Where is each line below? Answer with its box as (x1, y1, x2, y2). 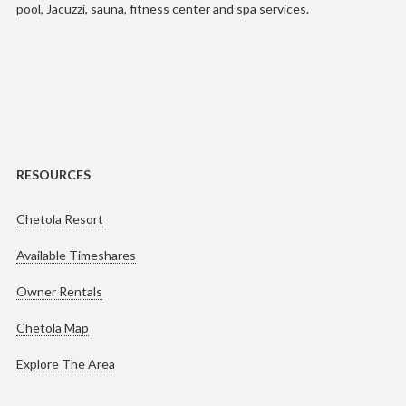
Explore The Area (15, 355, 115, 372)
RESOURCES (15, 166, 91, 182)
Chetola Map (15, 319, 89, 335)
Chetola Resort (15, 210, 103, 227)
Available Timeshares (15, 246, 136, 263)
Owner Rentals (15, 283, 102, 299)
